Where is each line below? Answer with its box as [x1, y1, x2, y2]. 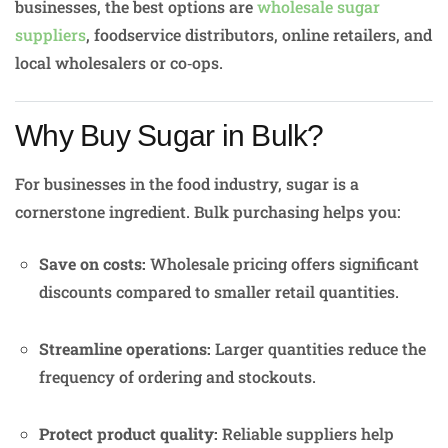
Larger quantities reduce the [211, 338, 426, 360]
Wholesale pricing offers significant [146, 253, 419, 275]
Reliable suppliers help [218, 423, 394, 445]
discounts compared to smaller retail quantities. [39, 281, 399, 303]
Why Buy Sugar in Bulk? [15, 119, 324, 153]
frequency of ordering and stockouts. [39, 366, 316, 388]
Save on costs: [39, 253, 146, 275]
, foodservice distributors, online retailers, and [86, 24, 432, 46]
